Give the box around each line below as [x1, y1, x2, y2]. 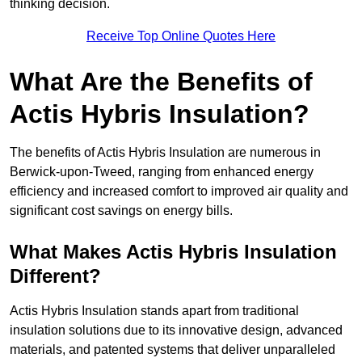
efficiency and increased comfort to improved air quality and [10, 184, 348, 199]
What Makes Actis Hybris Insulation [10, 241, 337, 263]
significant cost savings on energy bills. [10, 204, 233, 218]
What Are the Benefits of [10, 67, 313, 97]
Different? [10, 265, 101, 288]
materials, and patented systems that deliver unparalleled [10, 343, 335, 357]
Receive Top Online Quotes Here [86, 29, 276, 44]
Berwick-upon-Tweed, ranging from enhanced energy [10, 165, 314, 179]
